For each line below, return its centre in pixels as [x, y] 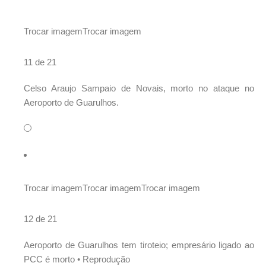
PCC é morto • [53, 259]
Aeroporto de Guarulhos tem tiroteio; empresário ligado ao [139, 245]
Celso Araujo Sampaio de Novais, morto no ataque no [139, 88]
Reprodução [106, 259]
